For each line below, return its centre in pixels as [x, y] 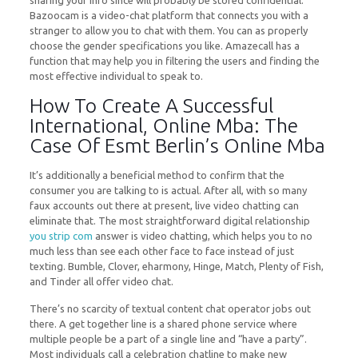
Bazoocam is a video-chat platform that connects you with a [169, 15]
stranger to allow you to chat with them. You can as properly [168, 30]
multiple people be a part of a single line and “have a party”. [168, 339]
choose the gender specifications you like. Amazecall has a [164, 46]
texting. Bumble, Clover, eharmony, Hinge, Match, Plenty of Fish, [176, 266]
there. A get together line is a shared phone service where [163, 324]
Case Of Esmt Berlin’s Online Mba [177, 145]
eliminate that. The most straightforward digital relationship [169, 221]
